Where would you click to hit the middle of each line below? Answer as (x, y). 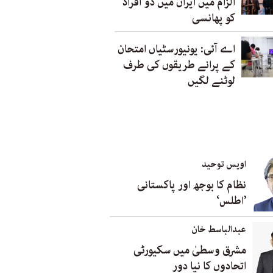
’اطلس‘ (231, 201)
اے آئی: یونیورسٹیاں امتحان (176, 49)
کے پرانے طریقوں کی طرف (179, 65)
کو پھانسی (214, 18)
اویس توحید (224, 165)
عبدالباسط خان (219, 230)
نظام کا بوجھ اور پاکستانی (192, 185)
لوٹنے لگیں (211, 81)
